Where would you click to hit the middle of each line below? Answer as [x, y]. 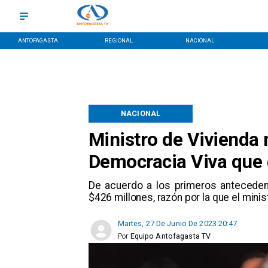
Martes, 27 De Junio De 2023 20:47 [177, 224]
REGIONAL [119, 40]
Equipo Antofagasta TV [170, 236]
